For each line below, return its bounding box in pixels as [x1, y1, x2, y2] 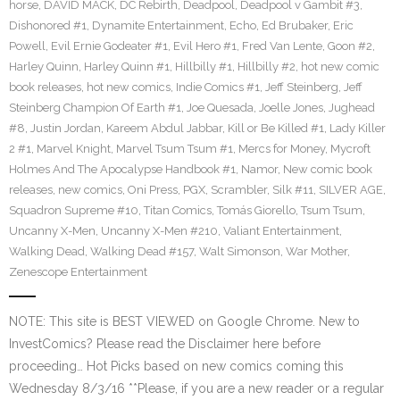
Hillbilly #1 [175, 60, 232, 73]
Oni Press [128, 183, 178, 196]
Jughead [329, 101, 375, 114]
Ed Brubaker [262, 19, 328, 32]
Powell [9, 39, 46, 53]
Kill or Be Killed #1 [228, 121, 324, 135]
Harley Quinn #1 [84, 60, 170, 73]
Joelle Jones [259, 101, 323, 114]
